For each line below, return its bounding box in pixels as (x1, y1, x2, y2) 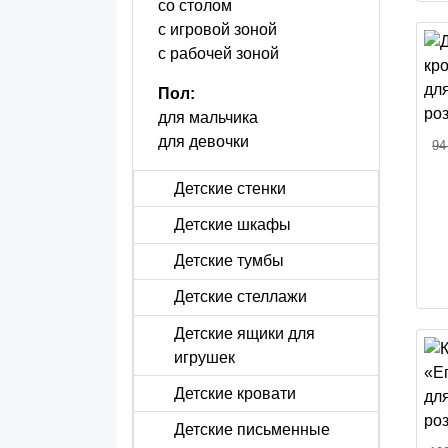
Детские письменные (174, 420, 330, 438)
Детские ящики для (174, 324, 315, 342)
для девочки (158, 133, 249, 151)
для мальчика (158, 109, 258, 127)
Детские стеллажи (174, 288, 307, 306)
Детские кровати (174, 384, 296, 402)
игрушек (174, 348, 235, 366)
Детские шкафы (174, 216, 291, 234)
